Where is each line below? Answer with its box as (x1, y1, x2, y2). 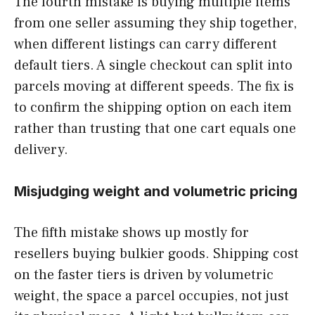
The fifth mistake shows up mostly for (14, 223, 249, 242)
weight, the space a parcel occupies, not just (14, 286, 289, 305)
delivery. (14, 140, 68, 159)
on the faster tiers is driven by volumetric (14, 265, 274, 284)
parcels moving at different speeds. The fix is (14, 77, 294, 96)
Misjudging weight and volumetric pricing (14, 182, 297, 200)
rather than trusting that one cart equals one (14, 119, 296, 138)
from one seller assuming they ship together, (14, 13, 297, 32)
